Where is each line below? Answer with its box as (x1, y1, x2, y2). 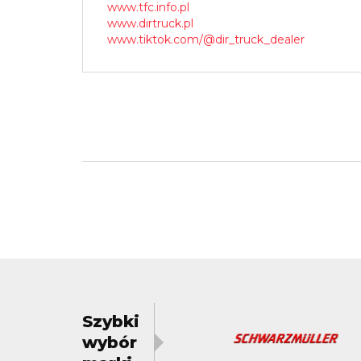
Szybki (82, 312, 139, 332)
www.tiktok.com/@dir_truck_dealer (107, 32, 305, 48)
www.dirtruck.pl (107, 16, 193, 31)
